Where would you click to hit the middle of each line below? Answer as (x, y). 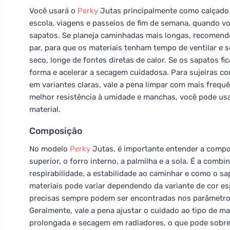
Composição (56, 131)
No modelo (50, 149)
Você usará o (53, 11)
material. (45, 109)
